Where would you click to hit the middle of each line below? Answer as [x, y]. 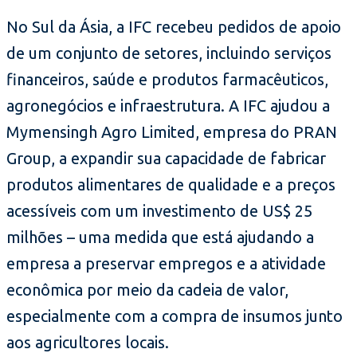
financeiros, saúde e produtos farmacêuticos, [167, 79]
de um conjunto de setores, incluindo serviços [169, 53]
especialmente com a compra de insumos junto [175, 316]
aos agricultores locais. [88, 342]
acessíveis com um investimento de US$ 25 [159, 210]
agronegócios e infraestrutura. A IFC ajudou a [168, 105]
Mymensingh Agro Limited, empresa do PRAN [172, 131]
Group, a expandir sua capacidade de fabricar [166, 158]
